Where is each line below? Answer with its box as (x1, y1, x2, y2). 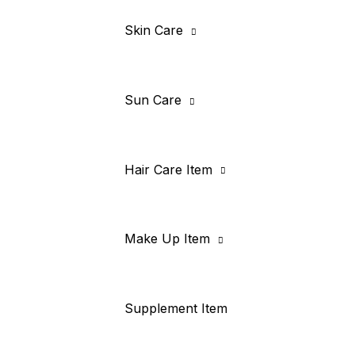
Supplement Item (124, 300, 227, 316)
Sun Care (124, 91, 181, 108)
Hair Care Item (124, 161, 212, 177)
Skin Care (124, 22, 183, 39)
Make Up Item (124, 231, 210, 247)
